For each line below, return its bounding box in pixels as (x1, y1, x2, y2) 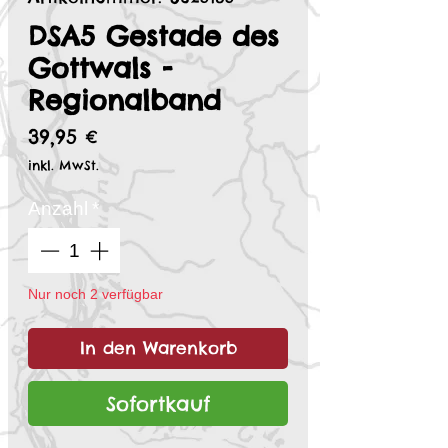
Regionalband (28, 83, 221, 118)
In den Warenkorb (79, 336, 237, 359)
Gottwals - (28, 51, 172, 86)
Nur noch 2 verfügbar (28, 285, 163, 302)
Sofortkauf (106, 390, 210, 416)
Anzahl (28, 198, 88, 220)
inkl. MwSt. (28, 157, 99, 174)
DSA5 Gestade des (28, 19, 279, 54)
